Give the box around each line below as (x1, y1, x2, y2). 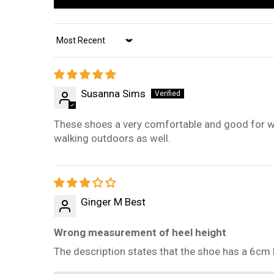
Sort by (53, 40, 86, 53)
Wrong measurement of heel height (54, 226, 226, 239)
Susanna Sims (81, 87, 146, 100)
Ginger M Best (81, 196, 146, 209)
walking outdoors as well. (54, 132, 171, 145)
